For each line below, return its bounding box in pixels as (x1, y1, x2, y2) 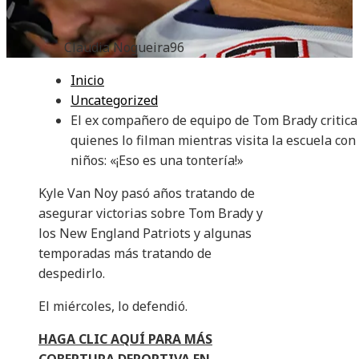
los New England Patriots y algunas (38, 224, 252, 243)
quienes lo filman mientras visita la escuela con (71, 131, 356, 150)
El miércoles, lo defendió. (38, 297, 188, 316)
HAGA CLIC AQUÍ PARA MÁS (38, 330, 212, 349)
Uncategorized (71, 91, 158, 110)
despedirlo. (38, 264, 105, 283)
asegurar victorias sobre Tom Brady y (38, 204, 263, 223)
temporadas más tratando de (38, 244, 212, 263)
